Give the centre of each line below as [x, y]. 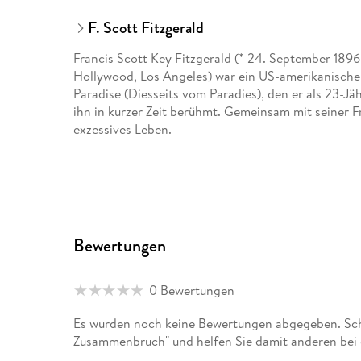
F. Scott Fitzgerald [145, 28]
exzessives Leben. [123, 129]
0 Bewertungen [192, 290]
